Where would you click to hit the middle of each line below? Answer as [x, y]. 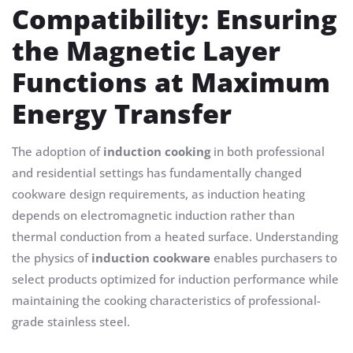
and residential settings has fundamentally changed [157, 173]
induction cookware [151, 258]
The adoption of [58, 152]
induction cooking [157, 152]
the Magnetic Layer [146, 51]
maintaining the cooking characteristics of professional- [166, 301]
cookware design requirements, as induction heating [158, 194]
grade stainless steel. [71, 322]
